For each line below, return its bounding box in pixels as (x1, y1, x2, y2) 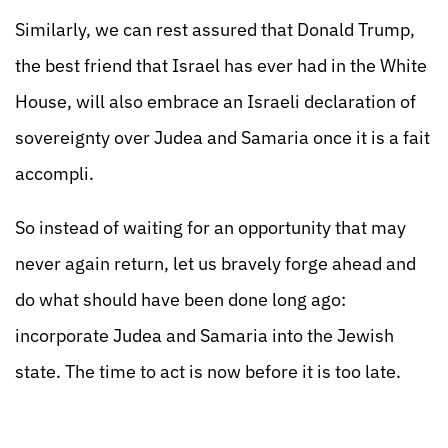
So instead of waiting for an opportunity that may (15, 216, 406, 239)
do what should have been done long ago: (15, 288, 346, 311)
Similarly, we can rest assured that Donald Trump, (15, 18, 415, 41)
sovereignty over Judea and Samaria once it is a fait (15, 126, 430, 149)
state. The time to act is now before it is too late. (15, 360, 401, 383)
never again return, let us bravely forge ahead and (15, 252, 416, 275)
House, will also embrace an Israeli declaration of (15, 90, 416, 113)
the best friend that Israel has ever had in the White (15, 54, 427, 77)
